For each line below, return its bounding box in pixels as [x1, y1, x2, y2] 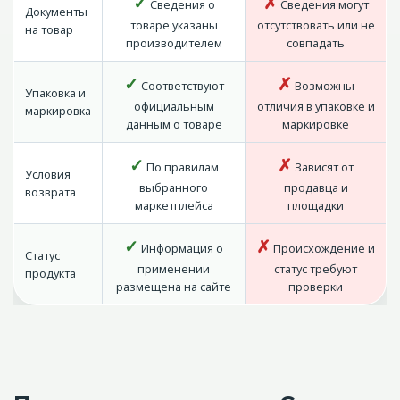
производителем [125, 35, 222, 52]
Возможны [291, 78, 354, 95]
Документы [25, 4, 87, 21]
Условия [25, 166, 71, 183]
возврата [25, 184, 76, 201]
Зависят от [292, 159, 354, 176]
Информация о [138, 240, 223, 257]
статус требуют [274, 261, 357, 278]
